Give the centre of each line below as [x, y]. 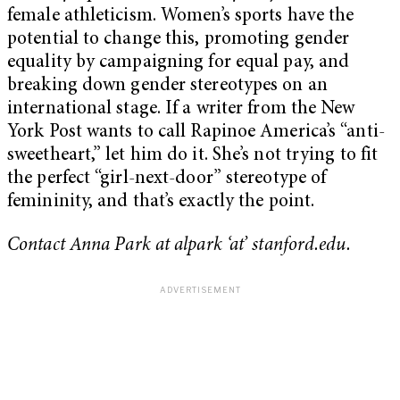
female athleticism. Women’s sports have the [181, 16]
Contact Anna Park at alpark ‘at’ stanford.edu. [179, 246]
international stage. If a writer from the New [181, 109]
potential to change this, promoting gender [179, 39]
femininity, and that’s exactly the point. [161, 202]
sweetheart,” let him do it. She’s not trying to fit [193, 155]
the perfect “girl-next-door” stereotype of [167, 179]
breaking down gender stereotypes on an [167, 86]
